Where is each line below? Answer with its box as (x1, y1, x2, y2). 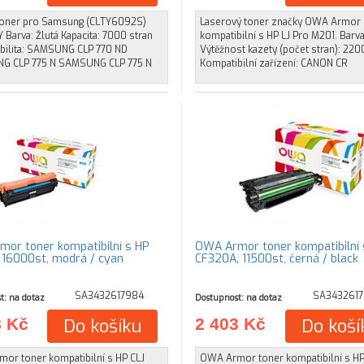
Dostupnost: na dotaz (194, 292, 282, 303)
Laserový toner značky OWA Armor (199, 15, 361, 28)
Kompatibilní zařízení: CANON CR (199, 57, 348, 70)
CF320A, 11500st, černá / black (194, 251, 358, 266)
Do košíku (63, 314, 142, 338)
